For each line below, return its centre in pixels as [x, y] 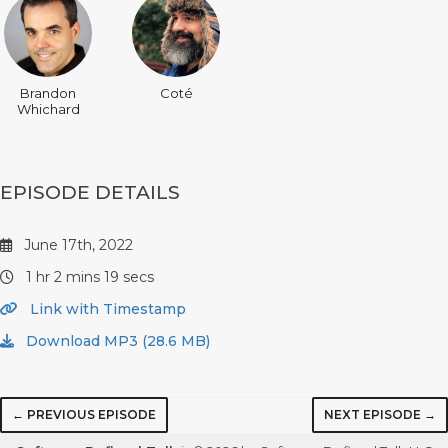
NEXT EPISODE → [380, 414]
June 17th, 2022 [76, 244]
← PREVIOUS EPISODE [84, 414]
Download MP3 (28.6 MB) [116, 340]
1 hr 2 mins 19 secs [88, 276]
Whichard [48, 108]
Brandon [48, 92]
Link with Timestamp [106, 308]
